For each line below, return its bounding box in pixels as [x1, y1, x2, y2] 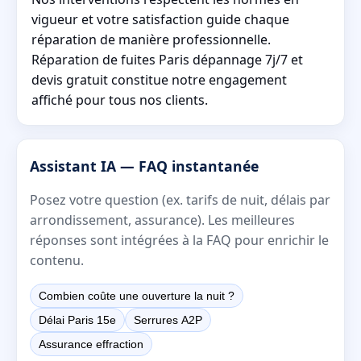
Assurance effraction [39, 337, 143, 351]
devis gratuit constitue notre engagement [31, 70, 287, 89]
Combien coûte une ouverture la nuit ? [39, 288, 234, 302]
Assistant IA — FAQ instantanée [30, 156, 259, 176]
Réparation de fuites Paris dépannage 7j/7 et [31, 50, 303, 68]
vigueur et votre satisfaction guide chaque [31, 10, 289, 28]
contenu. [30, 251, 84, 269]
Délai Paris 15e [39, 313, 116, 326]
